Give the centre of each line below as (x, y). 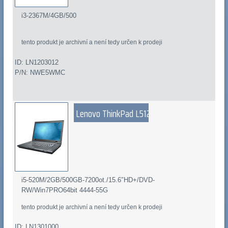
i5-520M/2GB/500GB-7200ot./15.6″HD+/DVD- (88, 180)
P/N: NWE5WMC (40, 72)
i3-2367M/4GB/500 (49, 15)
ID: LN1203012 (36, 62)
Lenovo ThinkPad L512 (113, 113)
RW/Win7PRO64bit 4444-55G (65, 190)
